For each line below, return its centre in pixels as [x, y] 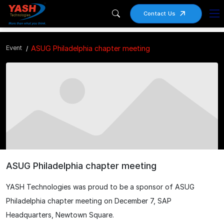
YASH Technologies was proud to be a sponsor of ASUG [100, 186]
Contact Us [159, 14]
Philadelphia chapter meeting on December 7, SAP [89, 200]
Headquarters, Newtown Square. [60, 214]
